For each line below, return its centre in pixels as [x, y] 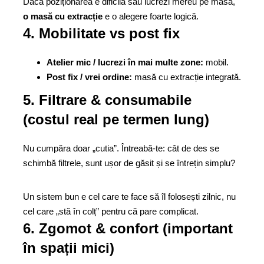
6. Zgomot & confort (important [128, 228]
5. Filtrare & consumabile [107, 100]
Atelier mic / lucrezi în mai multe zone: [125, 62]
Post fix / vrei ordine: [89, 77]
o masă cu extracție [63, 16]
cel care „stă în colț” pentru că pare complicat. [111, 211]
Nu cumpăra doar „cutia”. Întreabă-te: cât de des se [121, 148]
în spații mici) [69, 248]
